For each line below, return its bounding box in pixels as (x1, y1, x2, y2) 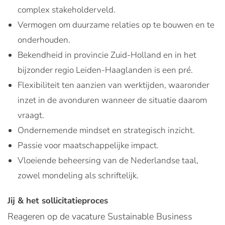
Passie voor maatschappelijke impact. (18, 140, 159, 151)
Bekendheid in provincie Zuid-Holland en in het (18, 49, 196, 61)
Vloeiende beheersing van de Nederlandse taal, (18, 155, 198, 166)
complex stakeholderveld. (18, 4, 116, 16)
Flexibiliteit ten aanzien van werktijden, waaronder (18, 79, 209, 91)
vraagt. (18, 109, 44, 121)
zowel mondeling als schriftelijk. (18, 170, 139, 181)
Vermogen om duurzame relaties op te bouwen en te (18, 19, 214, 31)
